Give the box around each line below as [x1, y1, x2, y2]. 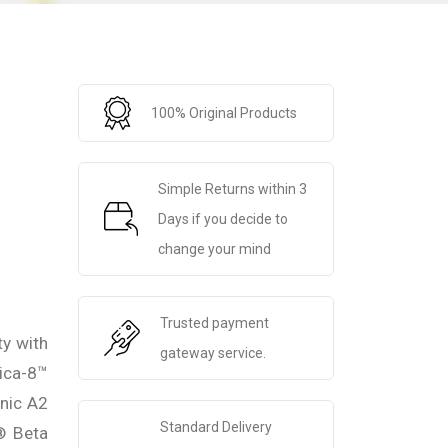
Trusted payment [159, 315, 269, 331]
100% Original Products [150, 105, 297, 121]
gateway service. [159, 345, 266, 361]
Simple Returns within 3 [157, 181, 307, 197]
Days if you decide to [157, 211, 288, 227]
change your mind [157, 241, 271, 257]
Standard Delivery [159, 419, 272, 435]
